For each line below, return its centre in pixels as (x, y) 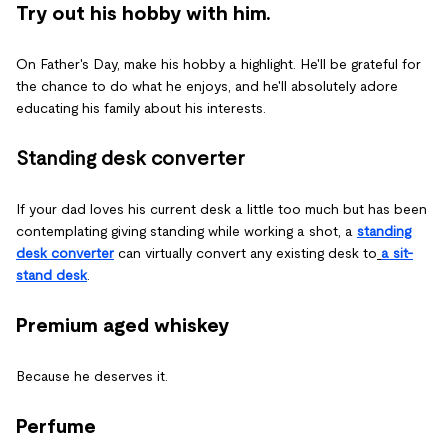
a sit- (397, 253)
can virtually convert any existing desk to (245, 253)
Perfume (56, 426)
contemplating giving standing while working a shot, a (186, 231)
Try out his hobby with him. (143, 13)
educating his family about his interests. (141, 108)
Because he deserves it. (92, 376)
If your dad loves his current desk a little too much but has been (221, 209)
